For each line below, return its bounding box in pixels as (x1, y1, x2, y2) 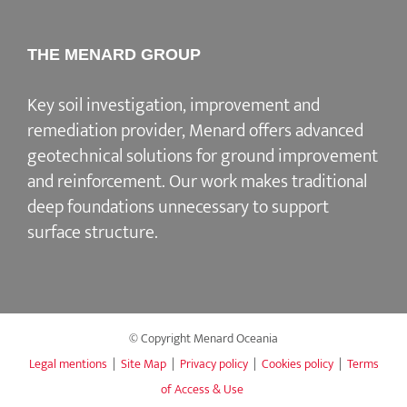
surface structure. (27, 216, 158, 248)
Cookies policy (261, 352, 333, 374)
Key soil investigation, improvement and (27, 89, 320, 121)
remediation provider (27, 114, 182, 146)
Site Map (120, 352, 166, 374)
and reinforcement (27, 165, 162, 197)
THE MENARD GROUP (27, 45, 201, 64)
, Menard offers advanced (182, 114, 363, 146)
